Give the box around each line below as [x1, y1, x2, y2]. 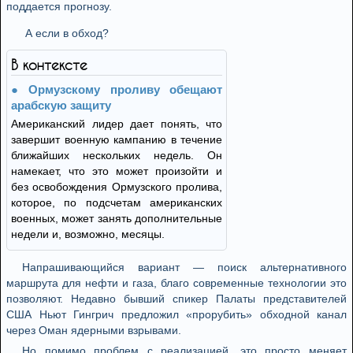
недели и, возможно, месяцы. [11, 228, 165, 240]
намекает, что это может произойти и [11, 165, 222, 177]
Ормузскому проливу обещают [28, 83, 223, 96]
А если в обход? [25, 27, 109, 39]
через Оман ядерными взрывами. [6, 324, 181, 336]
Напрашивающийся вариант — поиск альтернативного [22, 261, 347, 273]
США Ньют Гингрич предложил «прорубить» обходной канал [6, 308, 347, 321]
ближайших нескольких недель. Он [11, 149, 222, 162]
